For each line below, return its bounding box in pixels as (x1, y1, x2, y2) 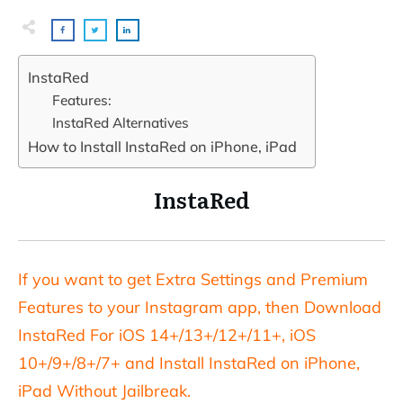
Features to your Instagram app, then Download (18, 296, 381, 318)
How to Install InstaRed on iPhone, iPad (28, 137, 297, 156)
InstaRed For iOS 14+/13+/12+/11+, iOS (18, 324, 316, 345)
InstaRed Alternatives (52, 113, 189, 131)
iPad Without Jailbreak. (18, 380, 191, 401)
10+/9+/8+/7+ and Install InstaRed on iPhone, (18, 352, 360, 373)
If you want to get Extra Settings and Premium (18, 268, 368, 290)
